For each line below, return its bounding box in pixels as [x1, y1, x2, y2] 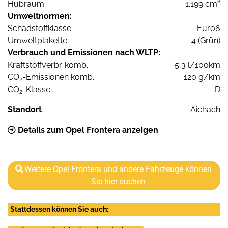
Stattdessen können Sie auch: [10, 205, 108, 214]
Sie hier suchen [91, 177, 146, 187]
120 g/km [184, 72, 220, 82]
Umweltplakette [8, 36, 67, 46]
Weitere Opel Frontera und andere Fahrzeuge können [24, 164, 212, 175]
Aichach [190, 105, 220, 115]
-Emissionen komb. [22, 72, 94, 82]
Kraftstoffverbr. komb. [8, 60, 88, 70]
